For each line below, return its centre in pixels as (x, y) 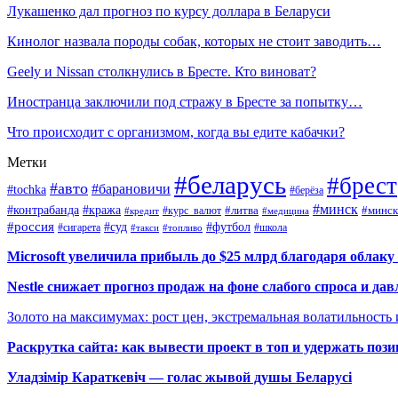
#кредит (142, 210)
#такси (145, 227)
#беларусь (230, 184)
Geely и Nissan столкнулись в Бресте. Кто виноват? (162, 71)
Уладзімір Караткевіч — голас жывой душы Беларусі (179, 377)
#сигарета (79, 227)
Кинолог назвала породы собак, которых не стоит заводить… (194, 41)
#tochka (27, 189)
